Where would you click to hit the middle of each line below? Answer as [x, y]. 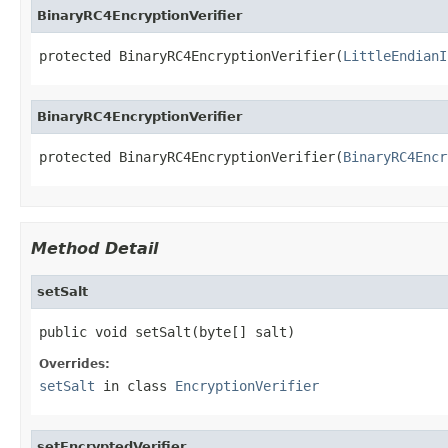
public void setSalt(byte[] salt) [167, 331]
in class [135, 385]
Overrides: [74, 363]
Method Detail [94, 248]
